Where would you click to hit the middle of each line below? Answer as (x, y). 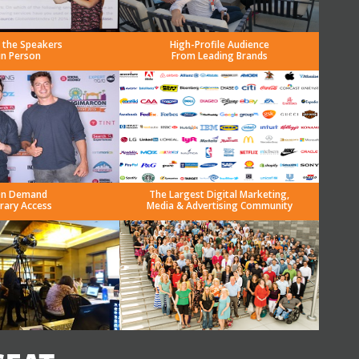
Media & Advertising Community (219, 206)
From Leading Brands (219, 56)
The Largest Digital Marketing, (219, 194)
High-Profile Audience (219, 44)
